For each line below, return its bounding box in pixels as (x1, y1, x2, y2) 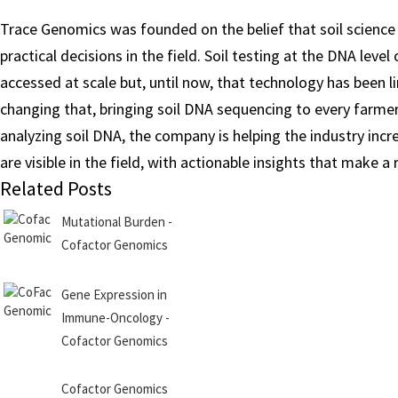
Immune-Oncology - (61, 309, 171, 327)
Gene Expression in (61, 286, 168, 304)
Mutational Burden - (61, 212, 173, 230)
